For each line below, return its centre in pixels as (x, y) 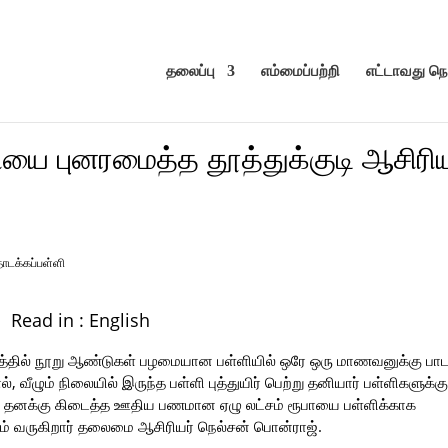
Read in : (49, 320)
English (119, 320)
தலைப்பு (190, 70)
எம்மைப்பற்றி (300, 70)
